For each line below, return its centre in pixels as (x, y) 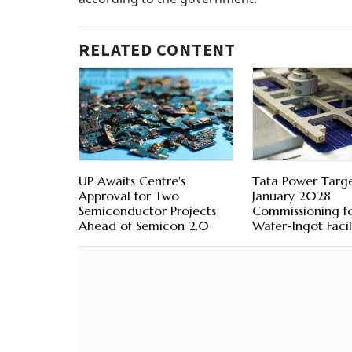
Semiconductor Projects (147, 211)
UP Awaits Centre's (132, 181)
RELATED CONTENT (158, 51)
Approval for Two (129, 196)
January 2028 (291, 196)
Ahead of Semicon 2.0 (144, 226)
